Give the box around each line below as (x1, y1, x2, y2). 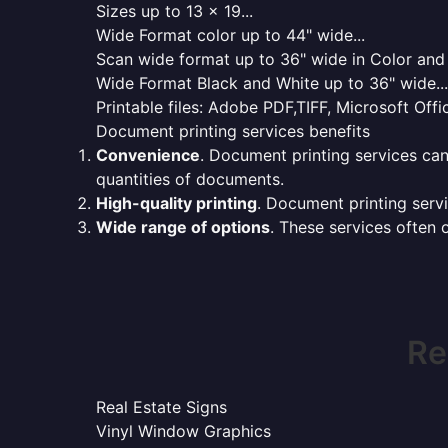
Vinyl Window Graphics (96, 421, 271, 441)
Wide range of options (96, 217, 270, 237)
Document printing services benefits (96, 121, 370, 141)
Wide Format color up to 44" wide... (96, 25, 365, 45)
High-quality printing (96, 193, 257, 213)
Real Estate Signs (96, 397, 227, 417)
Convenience (96, 145, 200, 165)
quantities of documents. (96, 169, 284, 189)
